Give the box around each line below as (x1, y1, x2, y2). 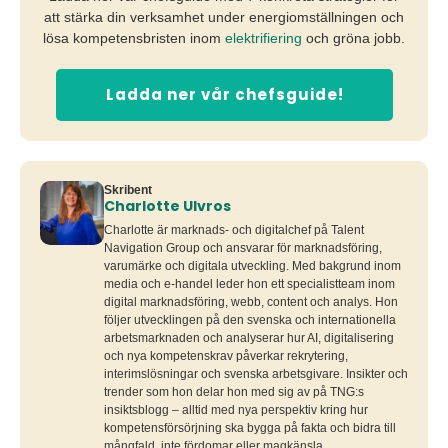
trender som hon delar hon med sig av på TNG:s (104, 385, 364, 400)
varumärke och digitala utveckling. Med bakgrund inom (104, 259, 401, 274)
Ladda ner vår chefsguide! (105, 84, 344, 106)
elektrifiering (225, 30, 302, 47)
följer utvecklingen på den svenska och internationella (104, 313, 396, 328)
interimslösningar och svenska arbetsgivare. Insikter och (104, 367, 408, 382)
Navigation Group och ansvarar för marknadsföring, (104, 241, 382, 256)
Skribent (104, 183, 152, 198)
